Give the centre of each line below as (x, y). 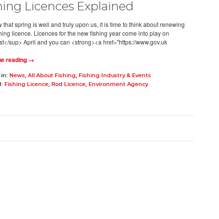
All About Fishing (52, 75)
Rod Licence (68, 84)
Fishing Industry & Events (115, 75)
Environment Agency (118, 84)
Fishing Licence (26, 84)
